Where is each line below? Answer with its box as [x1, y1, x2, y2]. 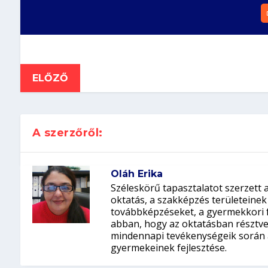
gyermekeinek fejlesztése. [111, 240, 227, 254]
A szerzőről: [32, 126, 103, 139]
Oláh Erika [111, 167, 163, 179]
